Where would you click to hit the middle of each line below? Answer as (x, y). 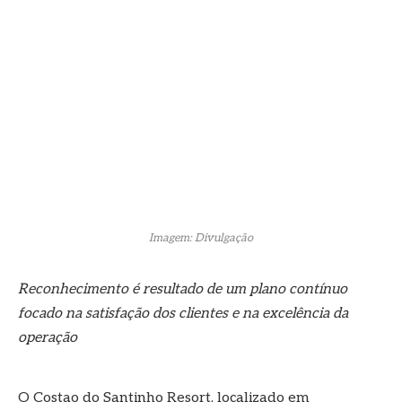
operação (48, 337)
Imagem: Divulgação (201, 238)
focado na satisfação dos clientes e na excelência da (183, 313)
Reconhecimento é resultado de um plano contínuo (183, 289)
